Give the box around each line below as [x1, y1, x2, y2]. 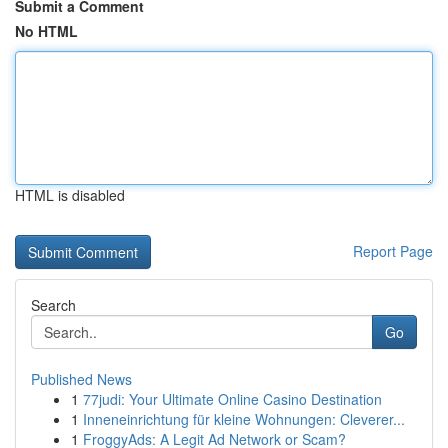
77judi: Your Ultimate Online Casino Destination [83, 389, 382, 409]
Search [31, 295, 76, 315]
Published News [31, 369, 132, 389]
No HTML [15, 21, 78, 41]
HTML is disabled [15, 185, 125, 205]
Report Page [353, 241, 433, 261]
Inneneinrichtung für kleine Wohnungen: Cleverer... [83, 409, 405, 429]
